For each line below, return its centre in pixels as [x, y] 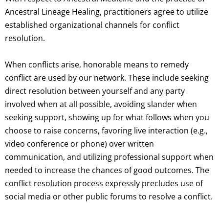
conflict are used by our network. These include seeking [107, 78]
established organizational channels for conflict [92, 25]
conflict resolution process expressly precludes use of [104, 184]
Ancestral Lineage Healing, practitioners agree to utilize [107, 12]
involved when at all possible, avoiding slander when [101, 104]
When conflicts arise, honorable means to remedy [97, 65]
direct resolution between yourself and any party [95, 91]
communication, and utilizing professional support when [109, 157]
